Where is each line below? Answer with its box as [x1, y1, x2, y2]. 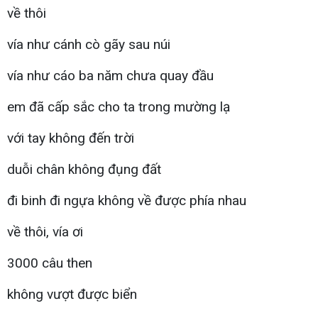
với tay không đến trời [7, 129, 134, 146]
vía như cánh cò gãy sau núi [7, 35, 170, 53]
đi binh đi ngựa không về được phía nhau [7, 192, 246, 209]
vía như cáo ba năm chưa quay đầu [7, 67, 214, 84]
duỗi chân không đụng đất [7, 160, 161, 177]
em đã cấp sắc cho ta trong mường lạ [7, 98, 230, 115]
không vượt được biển [7, 285, 137, 302]
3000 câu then [7, 254, 92, 271]
